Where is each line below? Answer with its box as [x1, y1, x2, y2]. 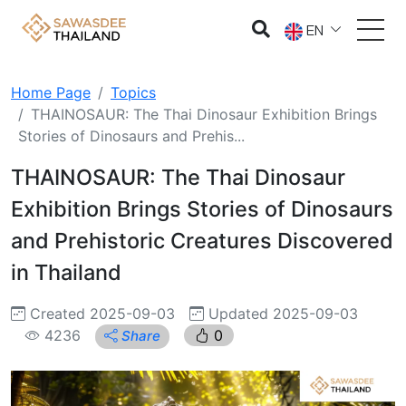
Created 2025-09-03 [25, 304, 175, 323]
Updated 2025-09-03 [204, 304, 358, 323]
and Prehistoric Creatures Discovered [11, 227, 393, 254]
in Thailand [11, 259, 121, 285]
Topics [111, 83, 156, 101]
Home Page [11, 83, 91, 101]
